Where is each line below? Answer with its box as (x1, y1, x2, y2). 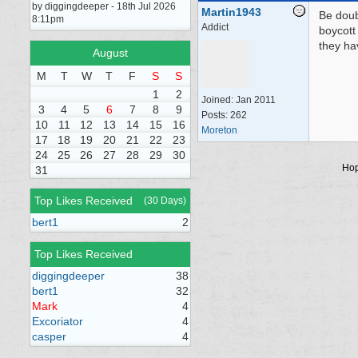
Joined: (201, 94, 236, 105)
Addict (201, 22, 229, 33)
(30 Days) (144, 195, 186, 206)
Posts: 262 (201, 109, 247, 121)
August (93, 46, 128, 59)
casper (32, 330, 66, 343)
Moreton (201, 125, 237, 136)
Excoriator (32, 315, 83, 328)
